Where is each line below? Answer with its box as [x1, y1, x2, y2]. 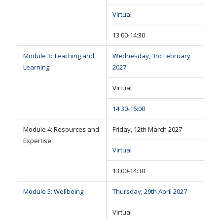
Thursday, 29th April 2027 [112, 187, 187, 196]
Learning [23, 63, 49, 72]
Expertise [23, 136, 51, 146]
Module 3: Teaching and [23, 51, 94, 61]
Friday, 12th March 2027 [112, 125, 182, 134]
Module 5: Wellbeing [23, 187, 83, 196]
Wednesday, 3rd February [112, 51, 190, 61]
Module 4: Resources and [23, 125, 99, 134]
